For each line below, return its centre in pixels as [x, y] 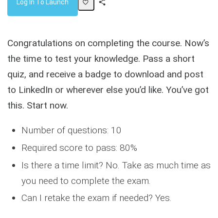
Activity [106, 27]
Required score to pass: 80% [79, 147]
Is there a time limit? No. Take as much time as [116, 165]
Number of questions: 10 [71, 130]
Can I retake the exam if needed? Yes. [98, 198]
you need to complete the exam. [86, 181]
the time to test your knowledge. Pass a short [101, 59]
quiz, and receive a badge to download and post [105, 74]
